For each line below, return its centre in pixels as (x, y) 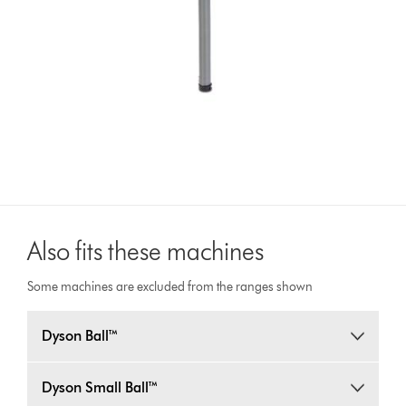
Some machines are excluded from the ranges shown (170, 287)
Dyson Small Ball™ (101, 388)
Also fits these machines (146, 251)
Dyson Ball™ (81, 336)
